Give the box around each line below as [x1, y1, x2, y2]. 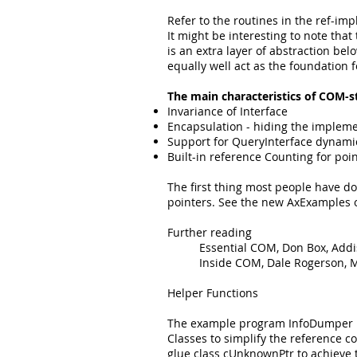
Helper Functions [167, 285, 258, 300]
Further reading [167, 225, 252, 240]
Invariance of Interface [167, 104, 288, 119]
